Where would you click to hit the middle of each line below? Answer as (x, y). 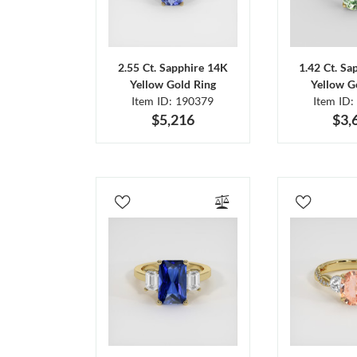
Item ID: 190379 (173, 100)
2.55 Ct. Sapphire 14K (173, 67)
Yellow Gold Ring (173, 84)
